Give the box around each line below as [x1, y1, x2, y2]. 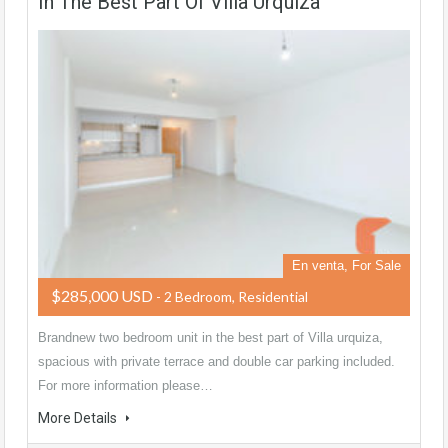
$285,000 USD [51, 286, 153, 306]
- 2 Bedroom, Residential [153, 288, 308, 306]
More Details [38, 410, 120, 427]
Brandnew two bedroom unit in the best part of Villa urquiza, [38, 330, 383, 346]
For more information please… [38, 378, 213, 394]
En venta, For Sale [292, 258, 401, 274]
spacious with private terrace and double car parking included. [38, 354, 395, 370]
